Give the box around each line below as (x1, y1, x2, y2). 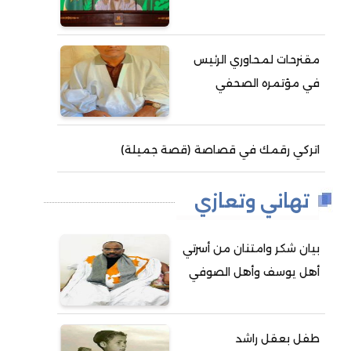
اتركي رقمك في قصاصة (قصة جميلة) (121, 143, 320, 157)
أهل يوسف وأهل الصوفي (189, 265, 320, 279)
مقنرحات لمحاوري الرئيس (194, 52, 320, 67)
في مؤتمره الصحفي (215, 76, 320, 90)
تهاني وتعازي (194, 190, 310, 212)
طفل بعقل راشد (236, 331, 320, 346)
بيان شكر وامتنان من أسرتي (183, 241, 320, 255)
